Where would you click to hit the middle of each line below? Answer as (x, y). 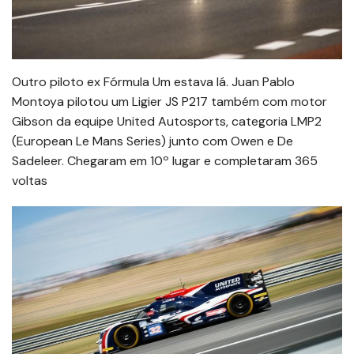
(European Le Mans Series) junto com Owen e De (153, 141)
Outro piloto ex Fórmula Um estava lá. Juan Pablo (153, 82)
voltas (30, 181)
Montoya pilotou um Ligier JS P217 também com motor (169, 102)
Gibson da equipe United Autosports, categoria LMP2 (167, 122)
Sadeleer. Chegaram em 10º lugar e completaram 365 (165, 161)
